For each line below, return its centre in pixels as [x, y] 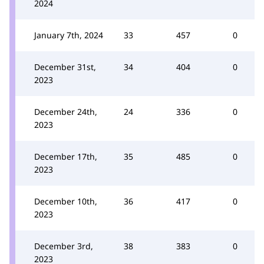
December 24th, [66, 112]
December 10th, [66, 201]
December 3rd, [64, 246]
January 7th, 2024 [69, 35]
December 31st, [65, 67]
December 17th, [66, 156]
